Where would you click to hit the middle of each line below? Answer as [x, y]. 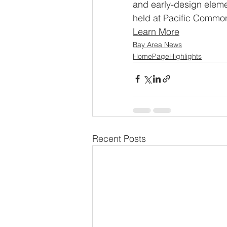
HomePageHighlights [167, 56]
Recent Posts [119, 138]
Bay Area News [157, 44]
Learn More [156, 31]
